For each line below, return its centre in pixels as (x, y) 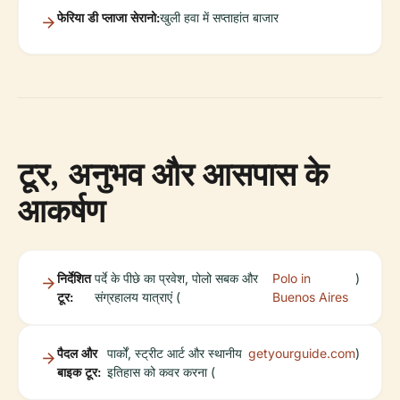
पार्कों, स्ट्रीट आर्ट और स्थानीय (175, 354)
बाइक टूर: (79, 372)
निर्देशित (74, 279)
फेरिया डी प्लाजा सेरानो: (108, 18)
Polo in (292, 279)
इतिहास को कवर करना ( (162, 372)
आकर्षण (62, 211)
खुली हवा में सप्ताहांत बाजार (219, 18)
